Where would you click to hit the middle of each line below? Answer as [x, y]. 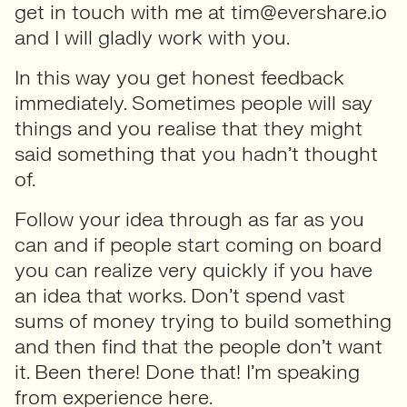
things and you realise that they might [189, 129]
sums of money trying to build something [203, 321]
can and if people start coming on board [198, 245]
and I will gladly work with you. [152, 38]
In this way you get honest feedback [179, 78]
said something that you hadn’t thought [196, 154]
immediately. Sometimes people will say [194, 103]
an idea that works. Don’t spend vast [180, 296]
